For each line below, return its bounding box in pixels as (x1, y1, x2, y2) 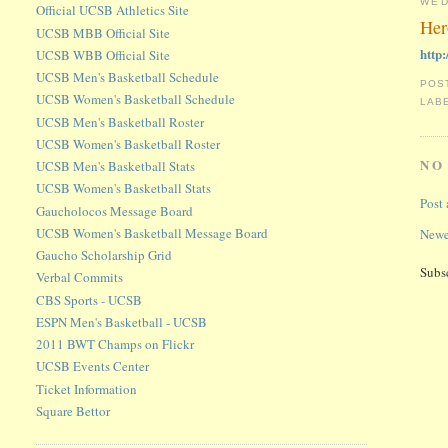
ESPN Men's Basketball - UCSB (36, 312, 208, 331)
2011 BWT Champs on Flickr (36, 335, 195, 354)
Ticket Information (36, 379, 138, 398)
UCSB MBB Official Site (36, 23, 171, 42)
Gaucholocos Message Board (36, 201, 194, 220)
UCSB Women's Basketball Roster (36, 134, 221, 153)
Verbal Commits (36, 268, 124, 287)
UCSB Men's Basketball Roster (36, 112, 205, 131)
